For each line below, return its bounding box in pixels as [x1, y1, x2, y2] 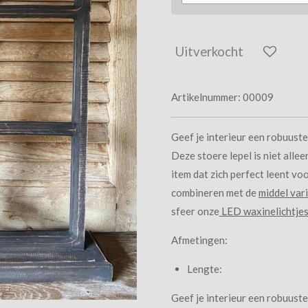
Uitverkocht [175, 43, 243, 59]
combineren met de [171, 186, 258, 199]
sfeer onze [171, 205, 219, 218]
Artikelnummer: [171, 91, 241, 104]
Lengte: [186, 263, 224, 276]
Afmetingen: [171, 234, 230, 247]
